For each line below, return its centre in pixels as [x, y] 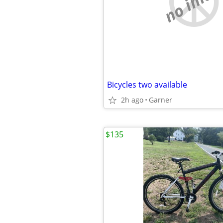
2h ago [132, 100]
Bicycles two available [147, 85]
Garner [161, 100]
